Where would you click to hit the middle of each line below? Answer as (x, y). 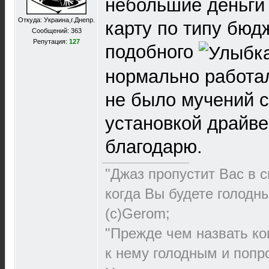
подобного (152, 52)
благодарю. (154, 147)
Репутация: (51, 41)
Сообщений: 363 (56, 31)
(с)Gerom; (138, 214)
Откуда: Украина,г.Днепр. (56, 20)
